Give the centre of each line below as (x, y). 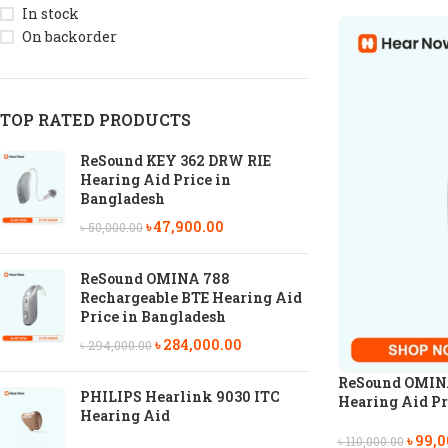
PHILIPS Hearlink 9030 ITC (180, 396)
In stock (50, 13)
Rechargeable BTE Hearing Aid (191, 297)
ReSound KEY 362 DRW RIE (175, 160)
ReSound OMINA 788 (155, 278)
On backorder (69, 36)
